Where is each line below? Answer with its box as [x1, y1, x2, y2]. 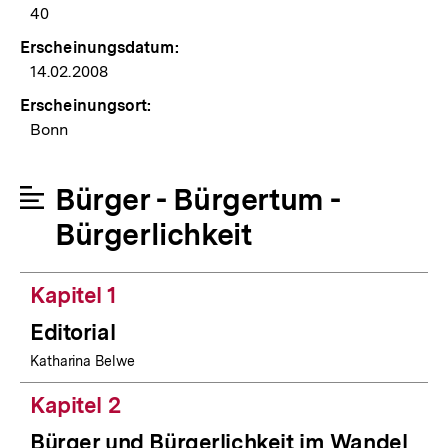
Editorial [30, 319, 116, 346]
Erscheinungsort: [20, 96, 152, 116]
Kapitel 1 [30, 282, 117, 309]
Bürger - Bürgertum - [55, 181, 341, 218]
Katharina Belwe [30, 353, 135, 370]
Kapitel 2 [30, 392, 121, 419]
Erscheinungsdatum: [20, 38, 179, 58]
